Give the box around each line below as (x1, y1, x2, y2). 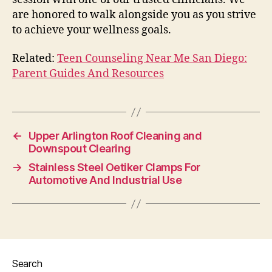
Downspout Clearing (28, 142, 131, 155)
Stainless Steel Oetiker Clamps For (28, 161, 200, 174)
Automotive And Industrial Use (28, 174, 182, 187)
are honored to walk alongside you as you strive (12, 7, 256, 22)
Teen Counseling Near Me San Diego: (57, 52, 247, 66)
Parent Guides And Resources (12, 67, 164, 81)
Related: (12, 52, 57, 66)
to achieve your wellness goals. (12, 22, 171, 37)
